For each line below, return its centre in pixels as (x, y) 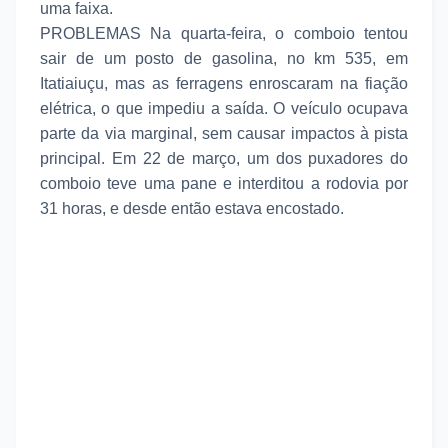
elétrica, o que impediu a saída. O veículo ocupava (224, 108)
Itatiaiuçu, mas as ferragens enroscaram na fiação (224, 83)
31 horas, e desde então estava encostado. (192, 208)
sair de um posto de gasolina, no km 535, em (224, 58)
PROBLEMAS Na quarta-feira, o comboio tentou (224, 33)
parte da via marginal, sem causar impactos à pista (224, 133)
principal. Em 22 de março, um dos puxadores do (224, 158)
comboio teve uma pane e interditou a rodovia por (224, 183)
